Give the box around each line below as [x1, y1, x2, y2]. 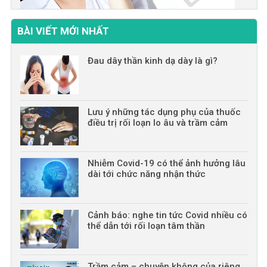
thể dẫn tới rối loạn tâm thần [87, 220, 205, 231]
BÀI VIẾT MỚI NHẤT [17, 24, 109, 37]
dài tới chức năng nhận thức [87, 169, 206, 180]
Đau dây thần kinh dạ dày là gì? [87, 55, 218, 66]
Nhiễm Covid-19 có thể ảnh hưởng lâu [87, 158, 246, 169]
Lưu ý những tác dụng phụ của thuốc [87, 107, 241, 118]
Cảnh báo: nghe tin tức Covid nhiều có [87, 209, 247, 221]
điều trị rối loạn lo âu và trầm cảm [87, 117, 228, 129]
